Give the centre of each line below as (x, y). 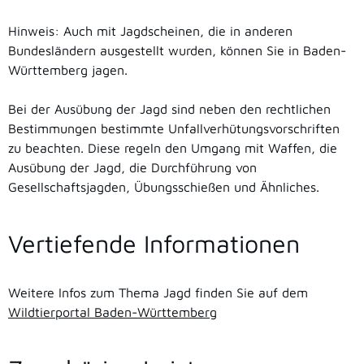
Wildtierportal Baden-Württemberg (113, 312)
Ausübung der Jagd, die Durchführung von (132, 168)
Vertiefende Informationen (154, 244)
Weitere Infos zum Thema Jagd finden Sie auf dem (158, 293)
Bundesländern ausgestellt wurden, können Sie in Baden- (177, 51)
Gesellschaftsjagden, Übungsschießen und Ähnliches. (164, 187)
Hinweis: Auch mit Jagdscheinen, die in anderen (150, 31)
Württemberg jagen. (68, 70)
